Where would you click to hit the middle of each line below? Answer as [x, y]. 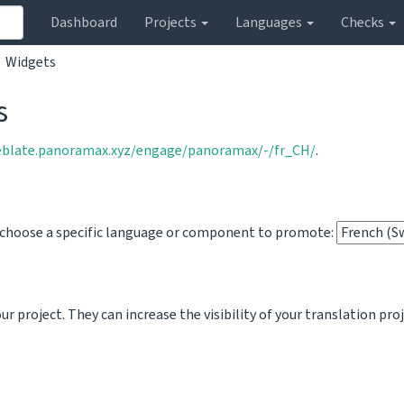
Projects [172, 23]
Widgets [31, 62]
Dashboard [84, 23]
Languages [270, 23]
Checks [364, 23]
